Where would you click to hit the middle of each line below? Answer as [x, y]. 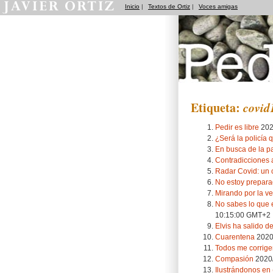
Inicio [132, 6]
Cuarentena [235, 236]
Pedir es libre [237, 127]
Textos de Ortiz [169, 6]
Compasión [234, 258]
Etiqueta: [217, 108]
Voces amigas [218, 6]
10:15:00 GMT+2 [243, 214]
